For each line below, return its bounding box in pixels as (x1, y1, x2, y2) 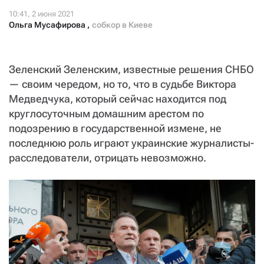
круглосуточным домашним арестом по (9, 107, 204, 120)
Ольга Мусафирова (9, 20, 87, 30)
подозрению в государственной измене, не (9, 122, 222, 135)
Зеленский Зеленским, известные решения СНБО (9, 63, 254, 76)
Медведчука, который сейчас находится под (9, 93, 226, 105)
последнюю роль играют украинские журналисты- (9, 137, 254, 150)
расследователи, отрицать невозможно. (9, 151, 206, 164)
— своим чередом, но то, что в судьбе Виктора (9, 78, 236, 91)
